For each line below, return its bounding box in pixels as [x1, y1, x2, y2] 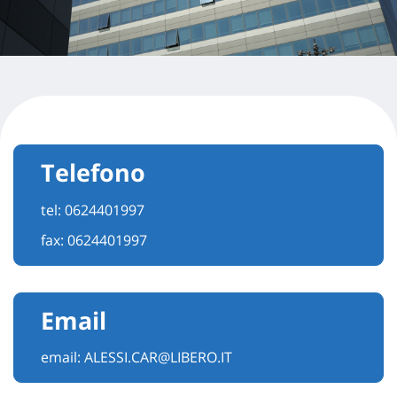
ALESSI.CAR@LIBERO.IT [84, 347, 232, 368]
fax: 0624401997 [41, 230, 147, 250]
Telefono [41, 156, 145, 190]
